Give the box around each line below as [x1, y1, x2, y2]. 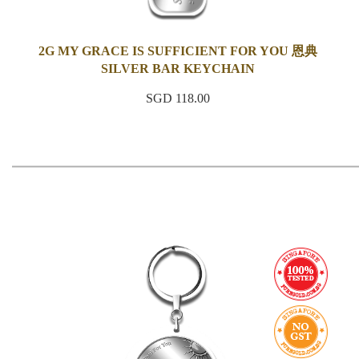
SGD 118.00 [146, 91, 211, 105]
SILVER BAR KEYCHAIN [101, 62, 256, 75]
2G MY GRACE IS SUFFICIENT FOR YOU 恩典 [38, 44, 318, 58]
